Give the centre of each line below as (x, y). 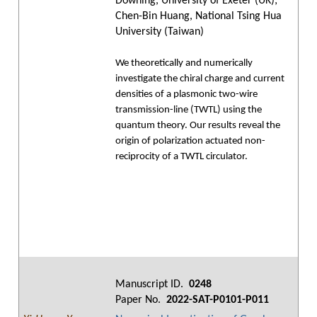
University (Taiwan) (160, 32)
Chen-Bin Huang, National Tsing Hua (198, 16)
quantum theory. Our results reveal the (198, 126)
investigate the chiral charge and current (200, 79)
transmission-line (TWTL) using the (189, 110)
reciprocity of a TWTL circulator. (181, 157)
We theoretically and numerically (184, 63)
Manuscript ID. (151, 284)
